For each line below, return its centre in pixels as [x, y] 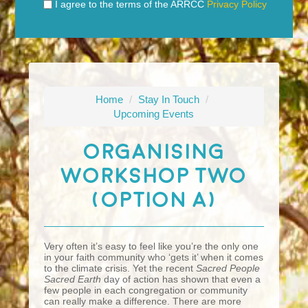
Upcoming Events [154, 113]
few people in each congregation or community [146, 290]
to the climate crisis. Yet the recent [120, 268]
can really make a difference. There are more [143, 301]
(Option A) [154, 200]
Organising [154, 152]
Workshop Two [154, 176]
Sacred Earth [73, 279]
